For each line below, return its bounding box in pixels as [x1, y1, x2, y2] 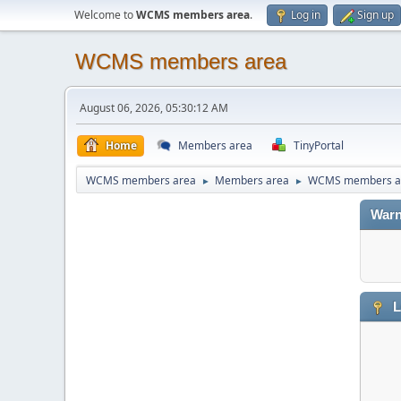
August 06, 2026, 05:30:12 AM [80, 100, 228, 115]
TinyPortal [294, 138, 344, 153]
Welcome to [74, 7, 136, 22]
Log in [291, 7, 320, 22]
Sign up [357, 7, 394, 22]
